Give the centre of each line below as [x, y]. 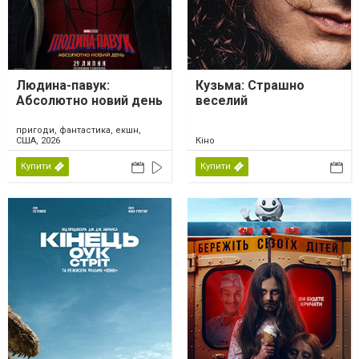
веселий [222, 100]
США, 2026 [38, 140]
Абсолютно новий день [89, 100]
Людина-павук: [63, 85]
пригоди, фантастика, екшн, [79, 130]
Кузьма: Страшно [250, 85]
